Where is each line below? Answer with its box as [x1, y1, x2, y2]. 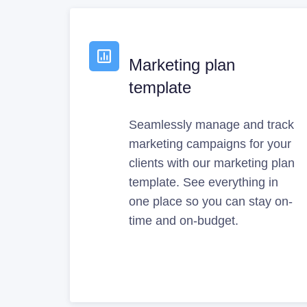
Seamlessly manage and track [129, 117, 295, 132]
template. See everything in [129, 175, 279, 189]
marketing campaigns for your [129, 136, 292, 151]
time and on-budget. [129, 213, 239, 228]
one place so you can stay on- [129, 194, 293, 208]
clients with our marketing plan [129, 156, 295, 170]
